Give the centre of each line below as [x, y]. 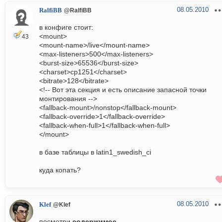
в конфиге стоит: [66, 28]
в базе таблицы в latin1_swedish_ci [95, 152]
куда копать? [60, 170]
